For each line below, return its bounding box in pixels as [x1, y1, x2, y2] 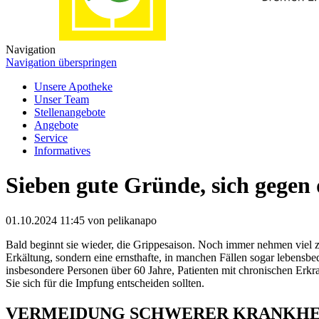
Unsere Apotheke [34, 80, 113, 93]
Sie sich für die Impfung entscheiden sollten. [6, 276, 204, 289]
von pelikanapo [85, 214, 157, 226]
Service [34, 132, 68, 144]
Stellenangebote [34, 106, 105, 118]
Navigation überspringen [6, 56, 117, 68]
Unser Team [34, 93, 89, 105]
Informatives [34, 145, 90, 157]
